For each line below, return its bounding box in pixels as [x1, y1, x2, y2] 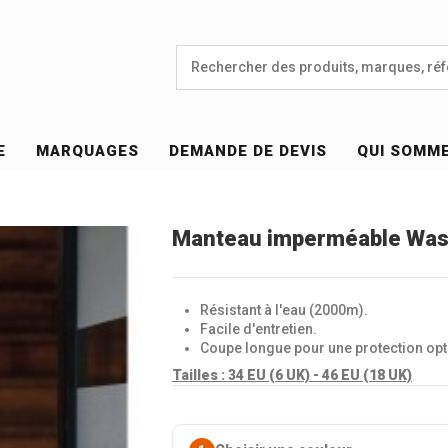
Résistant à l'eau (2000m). [199, 301, 368, 318]
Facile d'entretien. [199, 320, 317, 337]
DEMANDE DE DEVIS [169, 142, 328, 161]
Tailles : [171, 366, 228, 383]
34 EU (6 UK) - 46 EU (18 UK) [227, 366, 412, 383]
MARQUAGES [36, 142, 140, 161]
